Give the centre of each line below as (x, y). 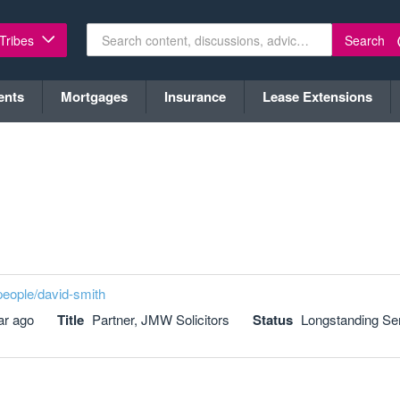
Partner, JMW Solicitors (161, 319)
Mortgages (94, 96)
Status (273, 320)
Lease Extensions (317, 96)
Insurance (195, 96)
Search (365, 40)
